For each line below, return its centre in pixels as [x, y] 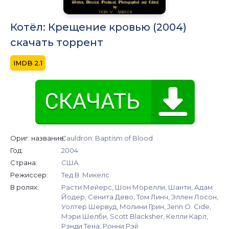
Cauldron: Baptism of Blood [107, 138]
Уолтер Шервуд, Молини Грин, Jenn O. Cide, [136, 207]
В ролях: [25, 187]
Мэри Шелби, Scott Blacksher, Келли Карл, [135, 216]
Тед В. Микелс [85, 175]
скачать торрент [57, 43]
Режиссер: [29, 175]
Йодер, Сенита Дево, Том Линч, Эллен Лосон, [140, 197]
